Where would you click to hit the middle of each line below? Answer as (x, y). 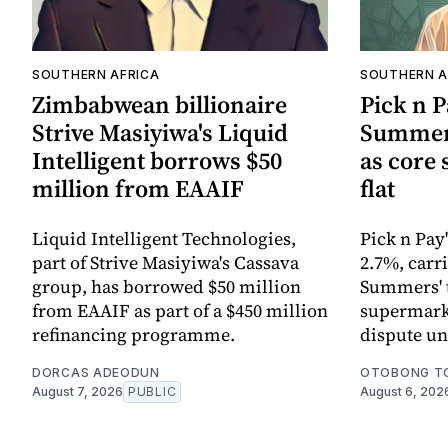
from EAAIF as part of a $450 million (180, 311)
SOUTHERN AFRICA (96, 75)
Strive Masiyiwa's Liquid (160, 133)
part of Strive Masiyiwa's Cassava (165, 263)
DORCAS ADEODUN (96, 373)
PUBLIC (152, 392)
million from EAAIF (138, 189)
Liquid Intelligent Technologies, (164, 239)
